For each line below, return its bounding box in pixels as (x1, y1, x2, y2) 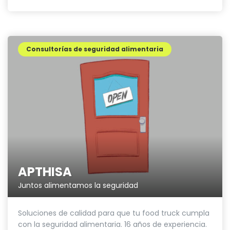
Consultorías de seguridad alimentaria (26, 45, 163, 54)
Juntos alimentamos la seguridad (18, 180, 138, 190)
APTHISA (18, 163, 72, 180)
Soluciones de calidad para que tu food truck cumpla (18, 207, 209, 218)
